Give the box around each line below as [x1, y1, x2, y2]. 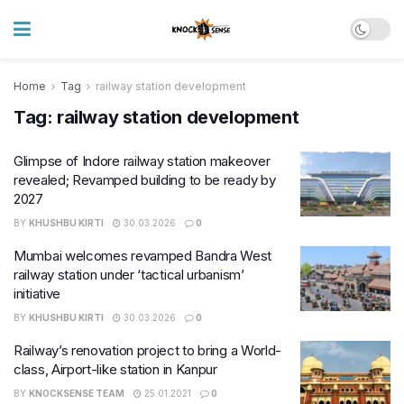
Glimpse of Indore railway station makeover [14, 152, 271, 170]
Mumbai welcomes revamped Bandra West [14, 247, 272, 264]
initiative [14, 285, 61, 302]
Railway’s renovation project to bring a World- [14, 342, 282, 359]
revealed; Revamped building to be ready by [14, 171, 276, 188]
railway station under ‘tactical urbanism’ [14, 266, 244, 283]
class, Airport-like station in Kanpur [14, 361, 217, 378]
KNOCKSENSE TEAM [29, 388, 124, 399]
